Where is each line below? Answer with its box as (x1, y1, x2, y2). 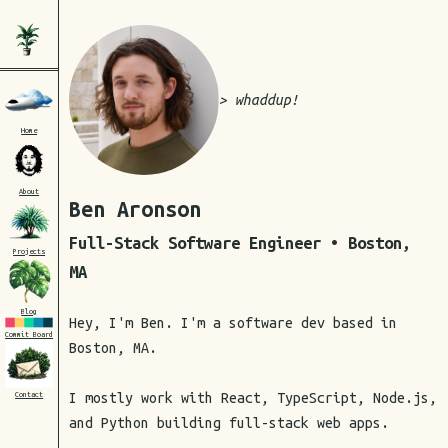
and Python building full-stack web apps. (69, 415, 390, 431)
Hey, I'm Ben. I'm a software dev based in (69, 315, 398, 331)
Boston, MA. (69, 340, 158, 356)
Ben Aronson (69, 197, 202, 221)
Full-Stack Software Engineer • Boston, (69, 233, 412, 252)
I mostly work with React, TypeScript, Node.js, (69, 390, 438, 406)
